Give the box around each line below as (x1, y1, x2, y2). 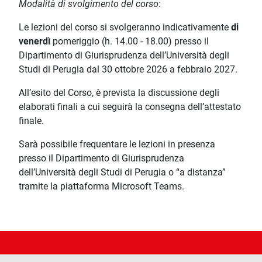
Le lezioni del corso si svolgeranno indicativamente (19, 22, 231, 33)
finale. (19, 115, 44, 127)
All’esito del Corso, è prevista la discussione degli (19, 87, 219, 99)
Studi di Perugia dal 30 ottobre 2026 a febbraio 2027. (19, 64, 237, 75)
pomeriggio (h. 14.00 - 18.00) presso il (50, 36, 209, 47)
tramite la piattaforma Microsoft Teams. (19, 181, 184, 192)
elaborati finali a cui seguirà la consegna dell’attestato (19, 101, 241, 113)
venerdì (19, 36, 50, 47)
